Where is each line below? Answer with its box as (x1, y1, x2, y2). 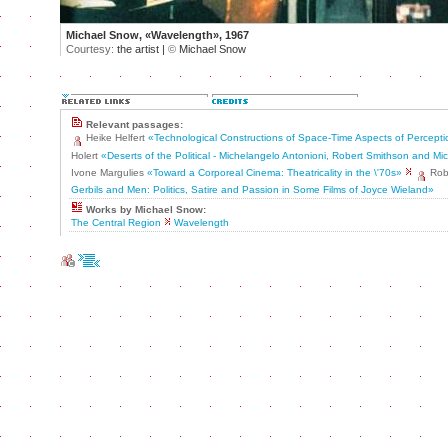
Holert (71, 149, 101, 161)
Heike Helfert (86, 132, 148, 143)
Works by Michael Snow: (86, 203, 206, 215)
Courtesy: (66, 43, 114, 55)
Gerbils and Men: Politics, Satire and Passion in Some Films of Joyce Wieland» (71, 183, 434, 195)
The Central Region (71, 216, 161, 228)
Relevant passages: (86, 119, 183, 130)
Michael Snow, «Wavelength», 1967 (66, 29, 249, 41)
